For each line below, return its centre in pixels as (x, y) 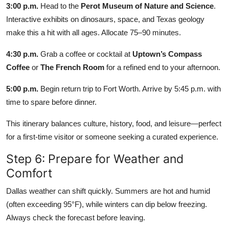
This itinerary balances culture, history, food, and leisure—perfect (114, 123)
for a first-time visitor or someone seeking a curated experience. (112, 136)
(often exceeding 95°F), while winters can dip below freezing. (107, 204)
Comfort (29, 173)
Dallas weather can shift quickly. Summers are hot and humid (108, 191)
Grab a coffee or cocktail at (85, 54)
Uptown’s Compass (167, 54)
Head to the (60, 6)
